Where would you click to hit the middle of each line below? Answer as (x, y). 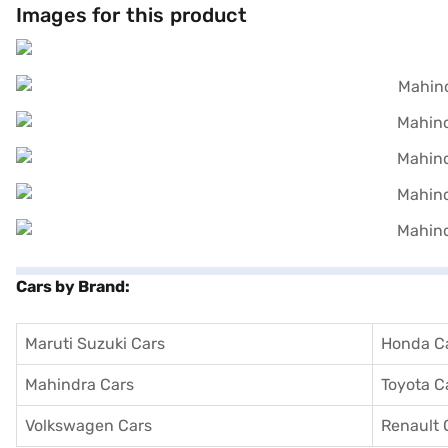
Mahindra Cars (79, 384)
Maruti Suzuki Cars (95, 343)
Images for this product (131, 15)
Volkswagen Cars (88, 425)
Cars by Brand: (73, 286)
